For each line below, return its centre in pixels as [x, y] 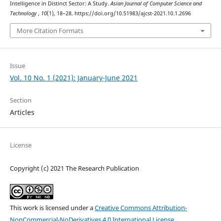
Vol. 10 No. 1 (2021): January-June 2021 [74, 78]
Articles [22, 112]
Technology [24, 13]
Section [20, 100]
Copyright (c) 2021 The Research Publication [74, 168]
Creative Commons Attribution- [141, 208]
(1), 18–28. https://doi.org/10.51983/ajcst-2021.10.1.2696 [119, 13]
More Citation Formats [50, 31]
